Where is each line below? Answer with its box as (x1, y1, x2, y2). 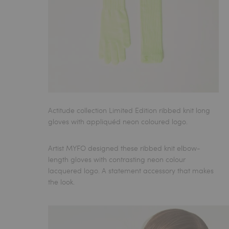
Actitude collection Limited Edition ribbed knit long (48, 105, 211, 115)
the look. (48, 176, 75, 187)
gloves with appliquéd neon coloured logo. (48, 116, 188, 126)
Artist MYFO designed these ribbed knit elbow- (48, 143, 201, 153)
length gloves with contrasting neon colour (48, 154, 186, 164)
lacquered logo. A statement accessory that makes (48, 165, 214, 175)
